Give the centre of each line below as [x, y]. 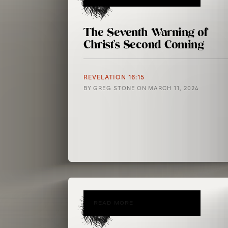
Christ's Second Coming [144, 45]
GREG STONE [115, 88]
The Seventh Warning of [146, 33]
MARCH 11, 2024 [174, 88]
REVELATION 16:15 [114, 77]
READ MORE [114, 203]
